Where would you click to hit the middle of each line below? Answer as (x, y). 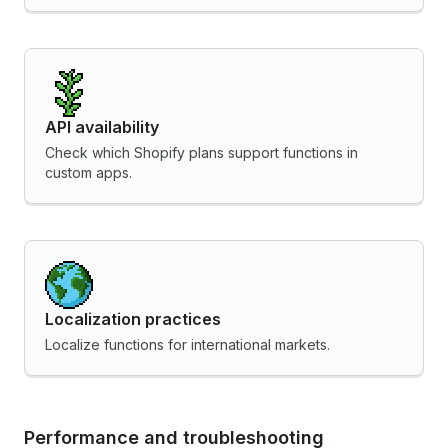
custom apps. (88, 173)
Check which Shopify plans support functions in (201, 153)
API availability (102, 127)
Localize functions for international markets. (187, 345)
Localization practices (133, 319)
